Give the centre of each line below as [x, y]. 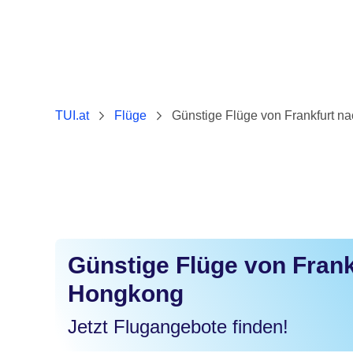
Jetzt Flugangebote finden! [178, 326]
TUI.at [72, 115]
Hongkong [126, 293]
